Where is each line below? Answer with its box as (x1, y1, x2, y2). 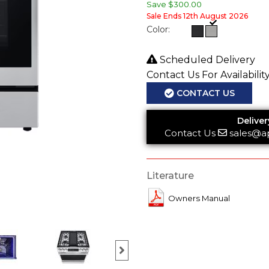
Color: (147, 24, 170, 35)
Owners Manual (168, 193, 230, 204)
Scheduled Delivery (157, 54, 255, 65)
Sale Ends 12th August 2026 (147, 11, 248, 20)
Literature (147, 170, 194, 182)
